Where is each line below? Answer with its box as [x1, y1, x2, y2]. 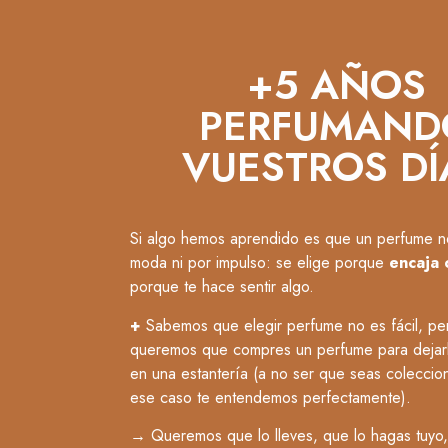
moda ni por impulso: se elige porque [130, 251, 389, 275]
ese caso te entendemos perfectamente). [130, 385, 411, 409]
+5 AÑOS [246, 56, 426, 115]
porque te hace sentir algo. [130, 275, 314, 299]
